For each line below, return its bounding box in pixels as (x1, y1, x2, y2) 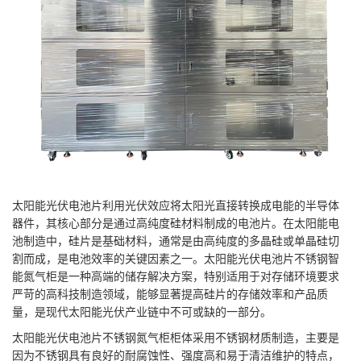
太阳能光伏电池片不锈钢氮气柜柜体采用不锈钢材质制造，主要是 (12, 328, 339, 345)
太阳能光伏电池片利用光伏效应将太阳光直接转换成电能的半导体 (12, 196, 339, 213)
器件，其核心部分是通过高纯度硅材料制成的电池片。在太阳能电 (12, 214, 339, 230)
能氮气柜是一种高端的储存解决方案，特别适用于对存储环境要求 (12, 267, 339, 284)
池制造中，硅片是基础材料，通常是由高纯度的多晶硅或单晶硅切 (12, 231, 339, 248)
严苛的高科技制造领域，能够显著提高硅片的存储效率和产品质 (12, 284, 328, 301)
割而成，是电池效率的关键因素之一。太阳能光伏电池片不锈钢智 (12, 249, 339, 266)
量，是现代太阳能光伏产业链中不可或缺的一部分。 (12, 302, 272, 319)
